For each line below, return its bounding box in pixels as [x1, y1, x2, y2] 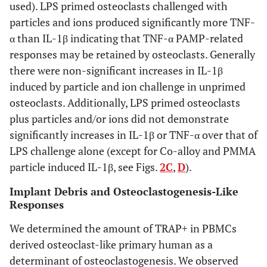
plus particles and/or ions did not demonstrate [10, 111, 229, 126]
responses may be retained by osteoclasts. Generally [10, 46, 255, 61]
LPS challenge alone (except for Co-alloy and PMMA [10, 143, 256, 158]
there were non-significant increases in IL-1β [10, 63, 223, 77]
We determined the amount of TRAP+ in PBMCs [10, 221, 237, 235]
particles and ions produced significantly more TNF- [10, 14, 255, 29]
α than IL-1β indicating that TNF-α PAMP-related [10, 30, 243, 45]
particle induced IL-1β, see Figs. [10, 159, 160, 174]
